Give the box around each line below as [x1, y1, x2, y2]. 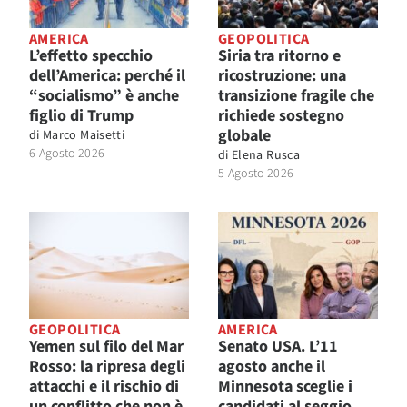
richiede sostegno [218, 104, 344, 128]
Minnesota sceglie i [218, 374, 352, 398]
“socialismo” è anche [29, 84, 179, 108]
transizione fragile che [218, 84, 374, 108]
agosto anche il [218, 354, 325, 378]
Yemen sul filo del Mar [29, 334, 184, 358]
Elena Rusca [232, 146, 300, 165]
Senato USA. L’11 [218, 334, 338, 358]
